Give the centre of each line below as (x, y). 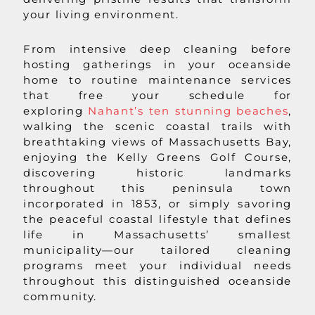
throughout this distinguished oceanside (157, 281)
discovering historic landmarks (157, 172)
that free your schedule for (157, 95)
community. (60, 296)
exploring (56, 110)
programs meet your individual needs (157, 265)
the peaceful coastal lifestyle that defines (157, 219)
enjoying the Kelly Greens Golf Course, (157, 157)
